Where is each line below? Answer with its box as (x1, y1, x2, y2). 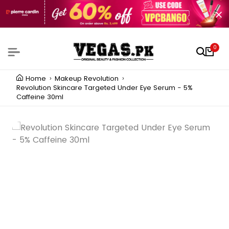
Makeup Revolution (55, 74, 119, 84)
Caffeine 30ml (16, 92, 63, 102)
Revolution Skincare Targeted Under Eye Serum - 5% (16, 83, 193, 93)
